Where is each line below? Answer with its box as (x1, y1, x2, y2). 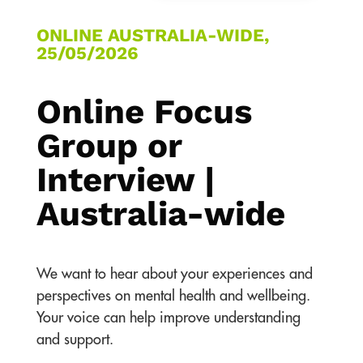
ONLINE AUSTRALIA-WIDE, (36, 24, 269, 45)
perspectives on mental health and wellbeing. (36, 288, 310, 303)
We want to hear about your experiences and (36, 266, 313, 281)
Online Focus (36, 91, 252, 131)
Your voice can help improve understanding (36, 310, 301, 325)
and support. (36, 331, 113, 347)
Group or (36, 125, 181, 165)
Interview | (36, 159, 215, 199)
